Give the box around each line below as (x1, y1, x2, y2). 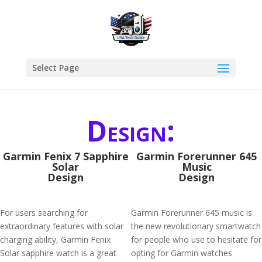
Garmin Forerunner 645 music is (131, 207, 252, 218)
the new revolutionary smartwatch (131, 220, 261, 232)
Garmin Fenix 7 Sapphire (2, 149, 129, 163)
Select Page (32, 62, 79, 73)
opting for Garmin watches (131, 247, 232, 258)
